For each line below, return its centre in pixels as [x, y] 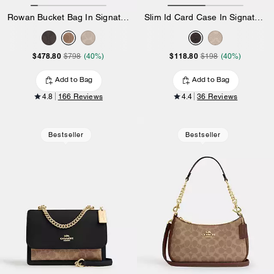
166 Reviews [80, 96]
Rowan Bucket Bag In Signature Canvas [125, 17]
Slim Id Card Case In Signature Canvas [259, 17]
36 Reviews [217, 96]
